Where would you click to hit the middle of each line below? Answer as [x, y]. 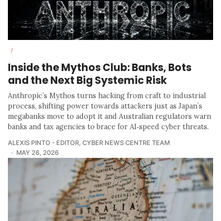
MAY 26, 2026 [37, 153]
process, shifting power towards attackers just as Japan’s [105, 106]
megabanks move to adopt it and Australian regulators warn [110, 117]
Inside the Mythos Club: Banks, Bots [100, 68]
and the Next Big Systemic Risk [87, 80]
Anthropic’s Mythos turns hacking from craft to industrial [107, 96]
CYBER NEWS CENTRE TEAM [126, 143]
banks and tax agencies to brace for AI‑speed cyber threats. [108, 127]
